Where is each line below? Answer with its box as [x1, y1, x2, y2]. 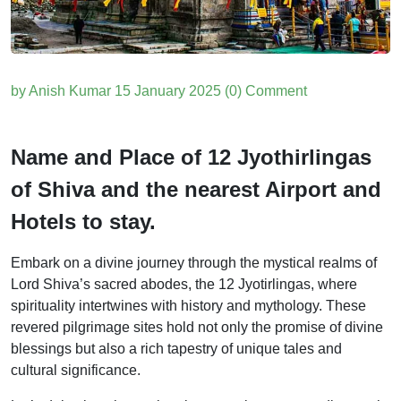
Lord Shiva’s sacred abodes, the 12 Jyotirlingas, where [11, 276, 357, 292]
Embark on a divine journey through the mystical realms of [11, 254, 377, 270]
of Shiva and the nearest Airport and [11, 176, 381, 201]
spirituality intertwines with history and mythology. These [11, 297, 366, 313]
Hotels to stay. [11, 209, 156, 234]
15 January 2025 [115, 82, 221, 98]
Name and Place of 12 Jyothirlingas [11, 144, 371, 169]
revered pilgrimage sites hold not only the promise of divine [11, 319, 383, 335]
